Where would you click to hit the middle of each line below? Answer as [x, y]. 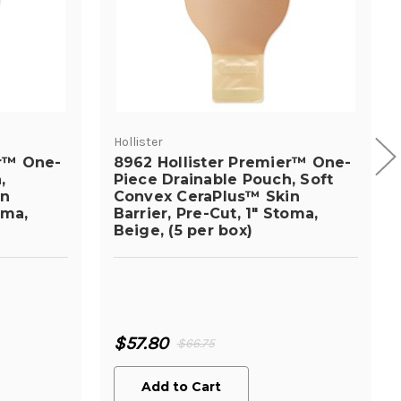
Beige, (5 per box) [183, 230]
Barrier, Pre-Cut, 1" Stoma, [216, 213]
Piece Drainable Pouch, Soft [223, 179]
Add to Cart [181, 386]
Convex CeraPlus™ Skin [206, 196]
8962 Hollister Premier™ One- [232, 162]
